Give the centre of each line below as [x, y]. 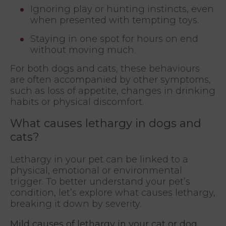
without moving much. [83, 50]
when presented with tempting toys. [115, 20]
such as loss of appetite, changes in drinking [113, 91]
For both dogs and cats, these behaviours [105, 69]
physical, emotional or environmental [96, 171]
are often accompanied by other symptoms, [110, 80]
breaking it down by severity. [76, 204]
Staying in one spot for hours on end [114, 39]
